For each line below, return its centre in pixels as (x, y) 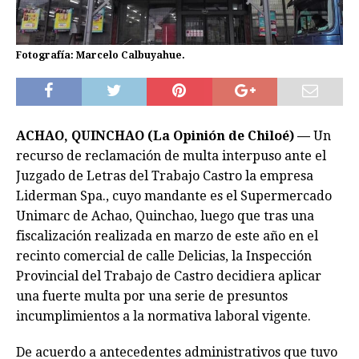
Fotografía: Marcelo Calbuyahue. (101, 56)
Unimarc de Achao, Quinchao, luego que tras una (165, 216)
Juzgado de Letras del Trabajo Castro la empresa (165, 176)
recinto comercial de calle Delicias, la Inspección (164, 256)
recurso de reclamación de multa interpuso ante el (171, 156)
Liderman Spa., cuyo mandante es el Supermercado (174, 196)
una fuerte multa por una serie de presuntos (152, 296)
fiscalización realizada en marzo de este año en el (167, 236)
